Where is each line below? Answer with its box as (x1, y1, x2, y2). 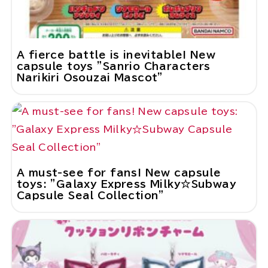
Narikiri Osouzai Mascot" (16, 72, 163, 83)
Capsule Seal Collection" (16, 190, 165, 201)
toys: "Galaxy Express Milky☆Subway (16, 179, 237, 190)
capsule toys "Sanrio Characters (16, 61, 211, 72)
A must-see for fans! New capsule (16, 167, 221, 178)
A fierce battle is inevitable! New (16, 50, 216, 60)
